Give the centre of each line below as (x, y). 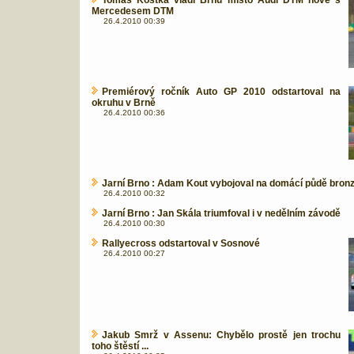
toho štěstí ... (120, 346)
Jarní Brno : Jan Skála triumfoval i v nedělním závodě (221, 213)
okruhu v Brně (124, 103)
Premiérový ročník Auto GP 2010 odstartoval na (221, 92)
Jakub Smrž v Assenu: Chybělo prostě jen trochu (221, 335)
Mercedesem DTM (133, 11)
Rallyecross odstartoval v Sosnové (181, 243)
